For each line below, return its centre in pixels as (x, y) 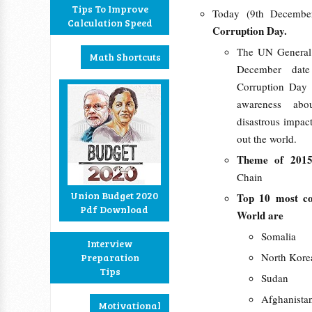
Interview (110, 243)
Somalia (279, 236)
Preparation (110, 257)
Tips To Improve (110, 9)
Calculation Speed (110, 23)
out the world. (267, 139)
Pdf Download (114, 209)
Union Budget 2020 (114, 195)
